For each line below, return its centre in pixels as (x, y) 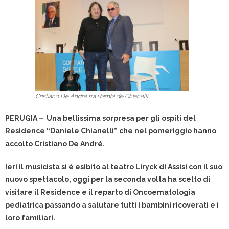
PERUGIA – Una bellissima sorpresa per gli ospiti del (100, 118)
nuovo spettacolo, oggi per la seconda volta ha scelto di (108, 179)
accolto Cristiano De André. (55, 144)
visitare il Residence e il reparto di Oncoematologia (100, 192)
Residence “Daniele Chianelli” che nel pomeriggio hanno (111, 131)
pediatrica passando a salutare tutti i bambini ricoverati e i (112, 205)
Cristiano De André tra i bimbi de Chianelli (91, 96)
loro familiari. (30, 218)
